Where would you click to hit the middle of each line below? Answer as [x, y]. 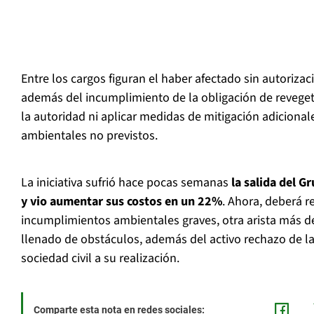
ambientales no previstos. [89, 136]
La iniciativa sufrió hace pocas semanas [126, 183]
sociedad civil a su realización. [100, 259]
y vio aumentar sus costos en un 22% [122, 202]
